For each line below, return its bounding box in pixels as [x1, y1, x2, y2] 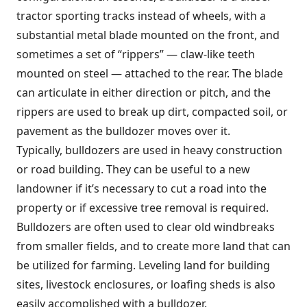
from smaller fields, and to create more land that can [16, 238, 291, 254]
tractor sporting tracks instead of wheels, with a [16, 8, 266, 24]
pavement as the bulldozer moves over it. [16, 123, 230, 139]
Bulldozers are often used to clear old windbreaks [16, 219, 275, 235]
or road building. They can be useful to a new [16, 162, 250, 177]
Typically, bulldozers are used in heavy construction [16, 143, 282, 158]
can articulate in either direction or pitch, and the [16, 85, 271, 101]
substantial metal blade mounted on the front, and [16, 27, 280, 43]
